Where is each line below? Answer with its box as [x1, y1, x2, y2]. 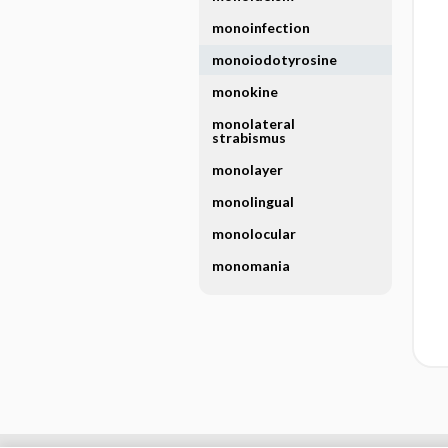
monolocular [212, 225, 296, 242]
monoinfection [212, 19, 310, 36]
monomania [212, 257, 290, 274]
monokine [212, 83, 278, 100]
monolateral [212, 115, 295, 132]
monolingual [212, 193, 294, 210]
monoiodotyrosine [212, 51, 337, 68]
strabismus [212, 129, 286, 146]
